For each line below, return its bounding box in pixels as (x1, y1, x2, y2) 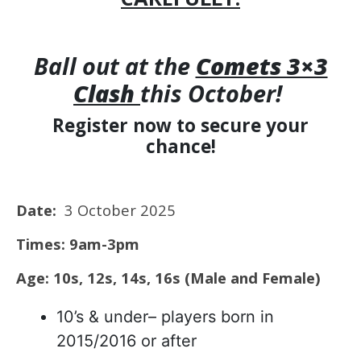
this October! (140, 77, 288, 109)
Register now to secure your (52, 113, 309, 138)
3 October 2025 (56, 200, 176, 220)
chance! (145, 134, 216, 159)
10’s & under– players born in (56, 307, 274, 326)
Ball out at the (33, 50, 196, 81)
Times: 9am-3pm (16, 234, 139, 254)
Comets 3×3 (195, 50, 328, 81)
